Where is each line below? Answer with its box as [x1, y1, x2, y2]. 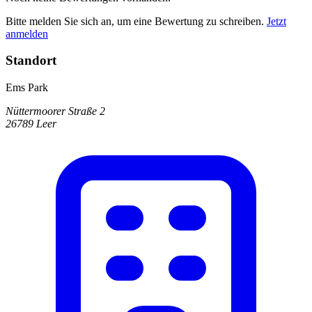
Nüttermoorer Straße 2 [6, 105, 105, 118]
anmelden [6, 27, 48, 40]
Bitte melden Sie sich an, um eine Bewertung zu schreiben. [6, 15, 267, 27]
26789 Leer [6, 118, 56, 130]
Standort [6, 53, 56, 68]
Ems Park [6, 81, 48, 94]
